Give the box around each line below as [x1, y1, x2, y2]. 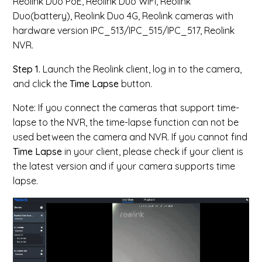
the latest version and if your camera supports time [13, 160, 236, 172]
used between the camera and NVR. [13, 131, 172, 143]
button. [119, 78, 153, 89]
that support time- [160, 102, 240, 113]
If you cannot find [171, 131, 248, 143]
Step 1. [13, 63, 41, 75]
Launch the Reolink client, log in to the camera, [40, 63, 242, 75]
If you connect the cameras [38, 102, 160, 113]
